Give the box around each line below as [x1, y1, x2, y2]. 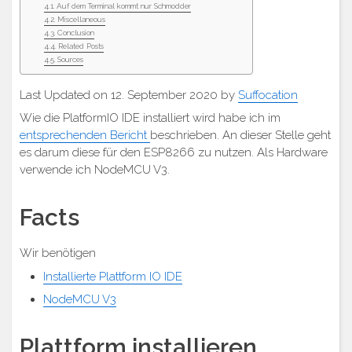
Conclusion [57, 27, 95, 37]
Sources [57, 54, 84, 64]
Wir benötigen [20, 246, 96, 260]
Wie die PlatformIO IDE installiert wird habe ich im [20, 111, 280, 125]
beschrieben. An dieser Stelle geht [150, 128, 331, 142]
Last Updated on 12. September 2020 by [20, 87, 238, 102]
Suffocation [238, 87, 298, 102]
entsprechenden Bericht [20, 128, 150, 142]
